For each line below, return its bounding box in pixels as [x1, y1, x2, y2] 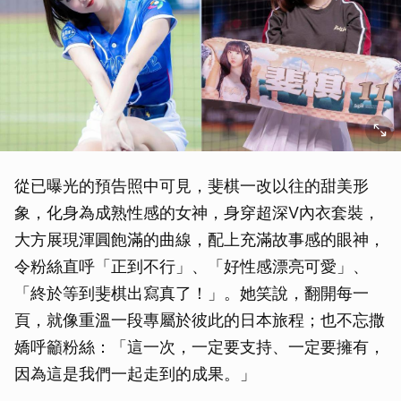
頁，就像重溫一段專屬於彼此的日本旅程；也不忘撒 [14, 311, 385, 329]
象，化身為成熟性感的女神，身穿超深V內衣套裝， [14, 203, 380, 222]
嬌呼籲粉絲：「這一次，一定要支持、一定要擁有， [14, 337, 385, 356]
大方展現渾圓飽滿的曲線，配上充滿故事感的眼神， [14, 230, 385, 249]
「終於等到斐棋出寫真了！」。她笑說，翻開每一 [14, 284, 369, 303]
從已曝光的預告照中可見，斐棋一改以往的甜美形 [14, 176, 369, 195]
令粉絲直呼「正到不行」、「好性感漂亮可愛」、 [14, 257, 369, 276]
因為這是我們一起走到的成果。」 [14, 364, 256, 383]
